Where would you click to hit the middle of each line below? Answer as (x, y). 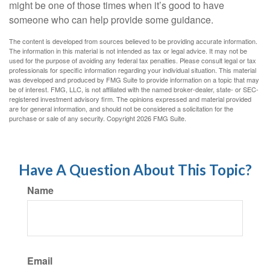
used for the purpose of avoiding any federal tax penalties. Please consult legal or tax (133, 60)
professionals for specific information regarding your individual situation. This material (133, 70)
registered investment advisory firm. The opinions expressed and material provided (130, 99)
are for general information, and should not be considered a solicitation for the (121, 108)
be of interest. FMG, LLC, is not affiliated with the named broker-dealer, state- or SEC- (134, 89)
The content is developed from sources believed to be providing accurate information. (133, 41)
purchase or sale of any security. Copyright (73, 118)
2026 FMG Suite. (162, 118)
